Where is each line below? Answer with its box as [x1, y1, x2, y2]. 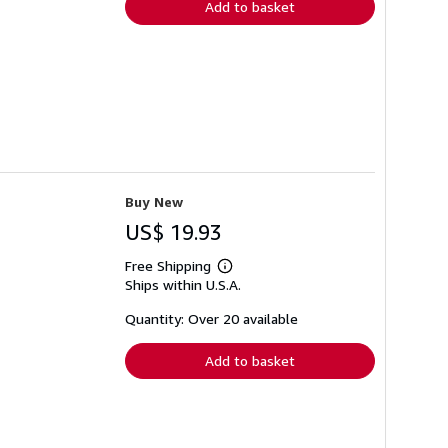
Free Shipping [125, 257, 211, 275]
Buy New [125, 193, 183, 211]
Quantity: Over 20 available [125, 310, 298, 328]
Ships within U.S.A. [125, 276, 241, 294]
